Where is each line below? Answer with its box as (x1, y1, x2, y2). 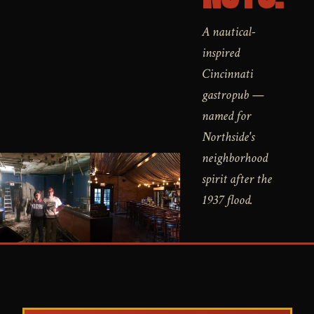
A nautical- (202, 23, 256, 41)
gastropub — (202, 86, 265, 104)
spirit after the (202, 170, 273, 189)
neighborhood (202, 149, 268, 168)
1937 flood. (202, 191, 254, 210)
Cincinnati (202, 65, 254, 83)
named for (202, 107, 252, 125)
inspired (202, 44, 240, 62)
